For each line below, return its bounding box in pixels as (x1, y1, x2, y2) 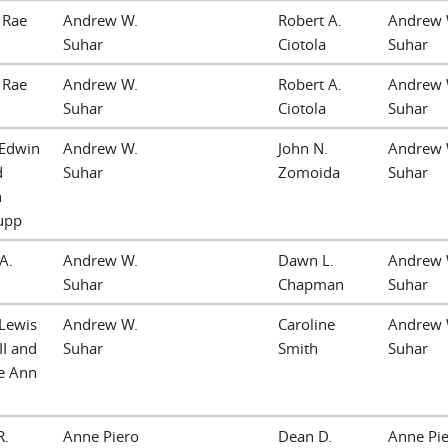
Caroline (278, 313, 335, 334)
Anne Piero (63, 425, 139, 446)
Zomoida (278, 161, 340, 182)
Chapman (278, 273, 344, 294)
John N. (278, 137, 328, 158)
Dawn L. (278, 249, 334, 270)
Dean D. (278, 425, 332, 446)
